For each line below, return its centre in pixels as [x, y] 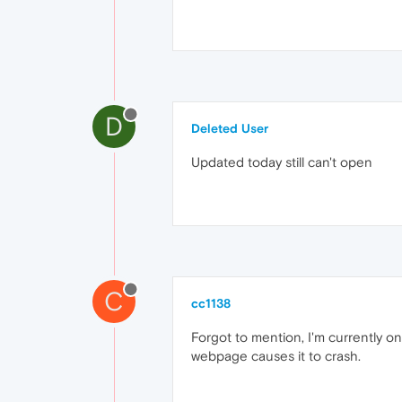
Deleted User [230, 128]
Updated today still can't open [282, 162]
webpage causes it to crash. [276, 356]
